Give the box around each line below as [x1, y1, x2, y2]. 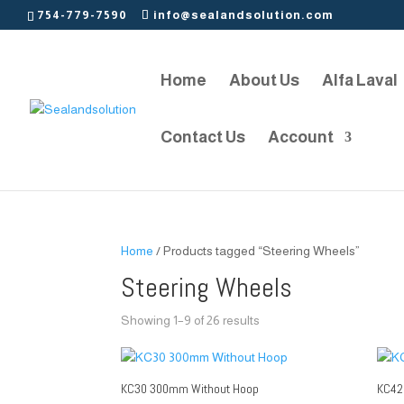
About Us [229, 70, 299, 89]
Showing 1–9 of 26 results [121, 313, 261, 327]
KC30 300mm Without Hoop [121, 381, 260, 397]
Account [268, 127, 334, 146]
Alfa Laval [322, 70, 398, 89]
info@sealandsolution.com [153, 7, 334, 22]
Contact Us [161, 127, 245, 146]
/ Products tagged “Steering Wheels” [153, 243, 361, 258]
